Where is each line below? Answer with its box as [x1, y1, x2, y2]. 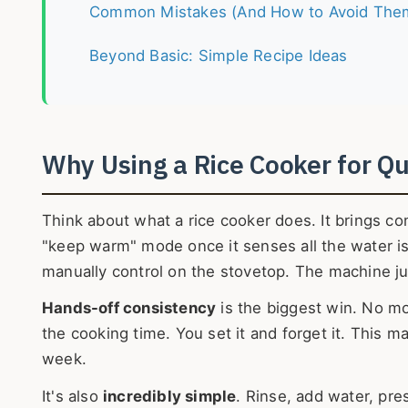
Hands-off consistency [42, 299, 217, 318]
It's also [42, 386, 103, 405]
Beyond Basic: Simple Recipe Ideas [89, 46, 348, 65]
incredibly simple [103, 386, 237, 405]
